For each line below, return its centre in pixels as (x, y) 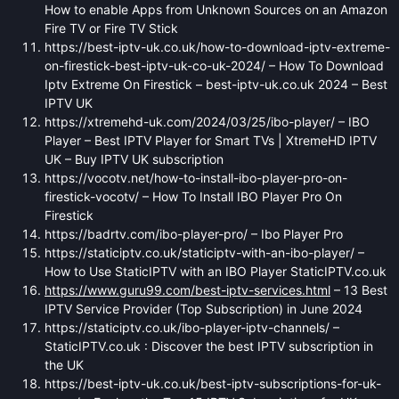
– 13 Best (359, 289)
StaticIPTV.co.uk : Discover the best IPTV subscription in (209, 346)
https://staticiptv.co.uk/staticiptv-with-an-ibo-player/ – (204, 252)
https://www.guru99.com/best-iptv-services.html (187, 289)
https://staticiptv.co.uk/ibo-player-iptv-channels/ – (192, 327)
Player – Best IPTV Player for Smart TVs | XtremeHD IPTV (211, 140)
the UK (64, 364)
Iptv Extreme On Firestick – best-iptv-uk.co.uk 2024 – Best (216, 84)
